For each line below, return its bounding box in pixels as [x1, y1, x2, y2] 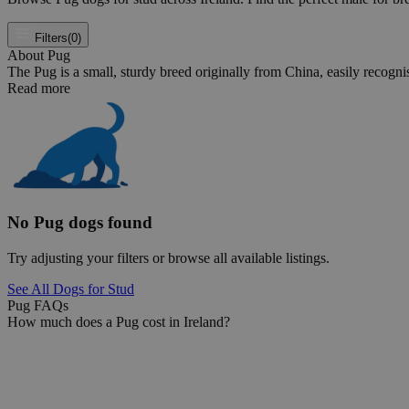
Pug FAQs [7, 297, 68, 313]
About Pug [7, 47, 70, 64]
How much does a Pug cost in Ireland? [7, 313, 230, 330]
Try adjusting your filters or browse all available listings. [7, 249, 330, 266]
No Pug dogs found [7, 213, 152, 233]
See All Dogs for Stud [7, 280, 134, 297]
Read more [7, 80, 70, 97]
